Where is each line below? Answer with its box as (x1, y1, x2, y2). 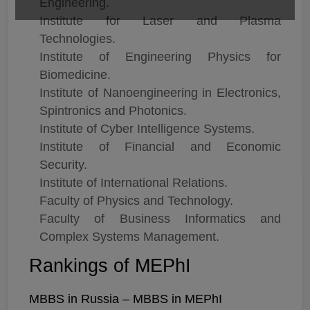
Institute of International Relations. (39, 175, 228, 190)
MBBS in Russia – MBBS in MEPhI (29, 291, 222, 306)
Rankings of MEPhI (29, 255, 191, 276)
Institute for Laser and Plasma (39, 13, 281, 28)
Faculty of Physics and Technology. (39, 193, 233, 208)
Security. (39, 157, 87, 172)
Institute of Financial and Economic (39, 139, 281, 154)
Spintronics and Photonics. (39, 103, 187, 118)
